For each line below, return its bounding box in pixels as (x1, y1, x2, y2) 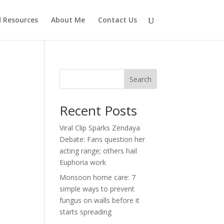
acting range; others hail (59, 146, 137, 155)
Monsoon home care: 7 (59, 172, 136, 182)
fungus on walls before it (59, 195, 140, 205)
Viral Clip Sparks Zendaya (59, 123, 140, 132)
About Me (50, 15, 85, 24)
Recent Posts (59, 101, 137, 119)
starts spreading (59, 207, 112, 216)
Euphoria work (59, 157, 106, 167)
